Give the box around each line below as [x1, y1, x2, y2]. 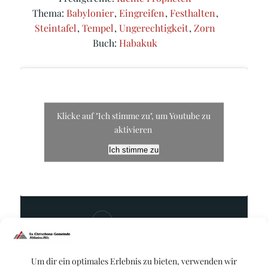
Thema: [32, 6, 67, 19]
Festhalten [170, 6, 216, 19]
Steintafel [35, 21, 77, 34]
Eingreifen [119, 6, 165, 19]
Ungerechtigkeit [119, 21, 189, 34]
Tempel [82, 21, 114, 34]
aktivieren [114, 123, 154, 135]
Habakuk [119, 36, 158, 49]
